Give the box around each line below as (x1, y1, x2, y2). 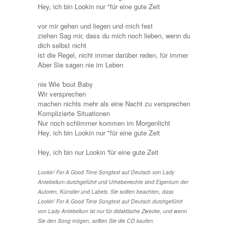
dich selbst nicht (38, 40, 86, 50)
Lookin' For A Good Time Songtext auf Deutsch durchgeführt (38, 197, 182, 205)
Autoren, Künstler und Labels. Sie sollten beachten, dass (38, 187, 173, 195)
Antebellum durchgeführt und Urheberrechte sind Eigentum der (38, 177, 188, 186)
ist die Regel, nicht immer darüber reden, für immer (38, 50, 188, 60)
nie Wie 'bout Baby (38, 79, 93, 89)
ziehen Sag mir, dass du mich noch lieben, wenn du (38, 30, 190, 40)
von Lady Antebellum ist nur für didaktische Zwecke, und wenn (38, 207, 187, 215)
